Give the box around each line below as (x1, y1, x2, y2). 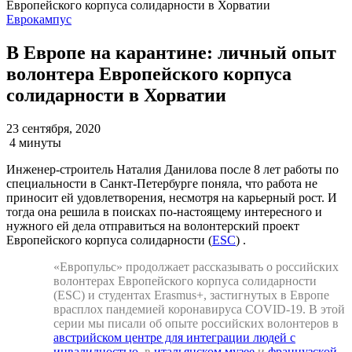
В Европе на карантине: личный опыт (6, 42, 336, 63)
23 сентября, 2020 (6, 121, 101, 135)
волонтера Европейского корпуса (6, 63, 291, 84)
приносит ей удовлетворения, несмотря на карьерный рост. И (6, 190, 337, 204)
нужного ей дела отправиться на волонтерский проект (6, 218, 299, 233)
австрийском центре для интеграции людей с (53, 330, 295, 344)
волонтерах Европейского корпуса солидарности (53, 273, 317, 288)
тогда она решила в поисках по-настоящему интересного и (6, 204, 322, 218)
